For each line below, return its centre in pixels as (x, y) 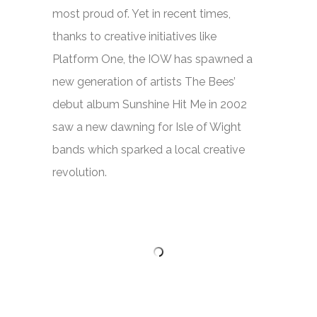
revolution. (80, 172)
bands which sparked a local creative (149, 150)
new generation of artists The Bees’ (144, 82)
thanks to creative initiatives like (134, 36)
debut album (87, 104)
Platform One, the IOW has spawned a (152, 59)
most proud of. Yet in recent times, (142, 14)
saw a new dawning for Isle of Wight (147, 127)
